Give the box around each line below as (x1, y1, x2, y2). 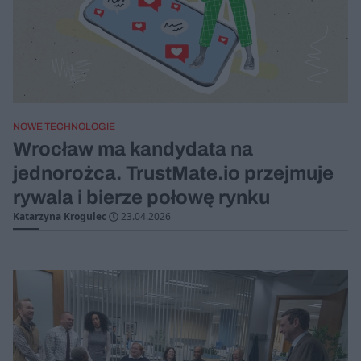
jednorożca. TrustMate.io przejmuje (13, 163, 334, 185)
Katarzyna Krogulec (13, 210, 106, 224)
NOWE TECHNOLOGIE (13, 121, 115, 133)
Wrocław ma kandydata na (13, 139, 253, 160)
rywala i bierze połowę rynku (13, 187, 270, 209)
